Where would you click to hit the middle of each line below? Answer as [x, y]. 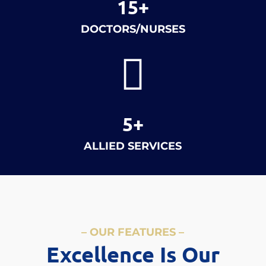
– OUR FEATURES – [133, 232]
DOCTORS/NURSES [133, 29]
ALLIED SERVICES [133, 146]
